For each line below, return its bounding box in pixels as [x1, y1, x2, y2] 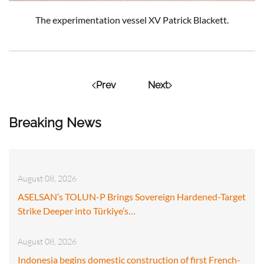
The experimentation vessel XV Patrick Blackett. [35, 14, 229, 25]
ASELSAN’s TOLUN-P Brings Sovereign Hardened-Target [18, 190, 246, 202]
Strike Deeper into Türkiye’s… [18, 204, 136, 216]
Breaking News [9, 114, 101, 130]
